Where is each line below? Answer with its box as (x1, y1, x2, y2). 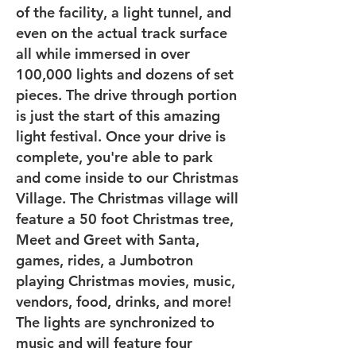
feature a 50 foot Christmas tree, (16, 210, 234, 228)
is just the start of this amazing (16, 106, 220, 125)
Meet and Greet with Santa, (16, 230, 199, 249)
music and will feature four (16, 334, 192, 352)
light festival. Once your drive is (16, 127, 226, 145)
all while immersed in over (16, 44, 190, 63)
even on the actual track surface (16, 24, 227, 42)
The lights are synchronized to (16, 313, 215, 331)
